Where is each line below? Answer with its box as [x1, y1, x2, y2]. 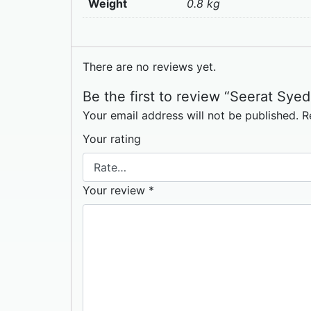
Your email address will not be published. [83, 108, 299, 123]
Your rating [83, 132, 141, 146]
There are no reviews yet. [83, 60, 216, 74]
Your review [83, 183, 149, 198]
